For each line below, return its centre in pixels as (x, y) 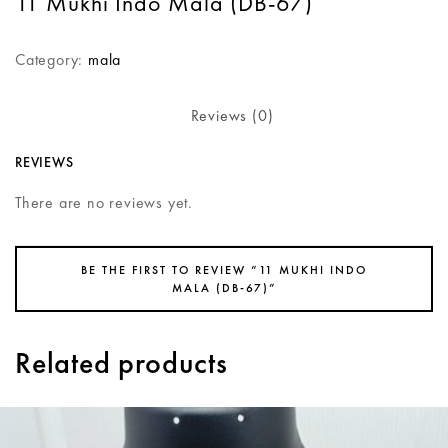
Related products (121, 362)
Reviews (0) (232, 116)
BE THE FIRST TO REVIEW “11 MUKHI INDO (224, 269)
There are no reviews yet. (104, 202)
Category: (51, 60)
